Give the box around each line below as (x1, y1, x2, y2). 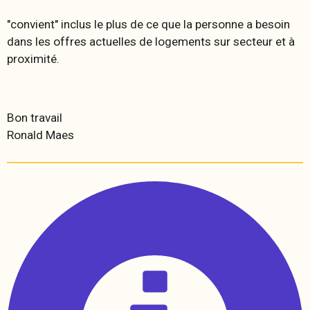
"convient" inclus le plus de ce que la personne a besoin (7, 17, 290, 31)
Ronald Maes (7, 127, 74, 142)
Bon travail (7, 110, 62, 125)
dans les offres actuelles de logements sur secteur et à (7, 34, 295, 48)
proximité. (7, 51, 60, 66)
